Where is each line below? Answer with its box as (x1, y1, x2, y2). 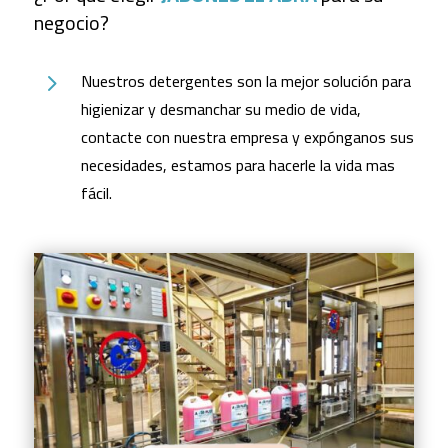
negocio (33, 4, 100, 42)
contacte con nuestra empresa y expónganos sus (80, 122, 414, 153)
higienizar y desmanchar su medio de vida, (80, 94, 361, 125)
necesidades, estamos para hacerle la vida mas (80, 150, 395, 181)
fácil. (80, 178, 112, 209)
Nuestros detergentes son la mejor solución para (80, 66, 411, 97)
